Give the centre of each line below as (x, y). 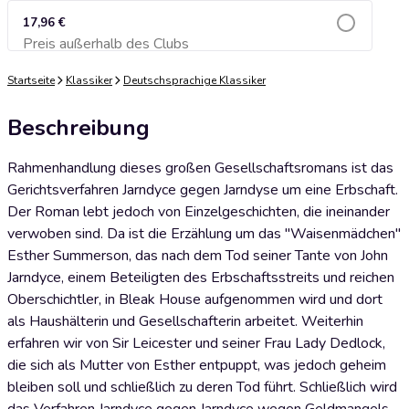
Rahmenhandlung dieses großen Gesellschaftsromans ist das (200, 168)
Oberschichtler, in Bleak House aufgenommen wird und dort (195, 299)
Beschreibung (79, 128)
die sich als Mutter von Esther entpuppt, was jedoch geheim (197, 365)
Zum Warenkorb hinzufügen (190, 49)
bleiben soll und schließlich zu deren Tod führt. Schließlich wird (202, 387)
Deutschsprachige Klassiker (194, 80)
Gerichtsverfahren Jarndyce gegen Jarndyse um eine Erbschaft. (203, 190)
